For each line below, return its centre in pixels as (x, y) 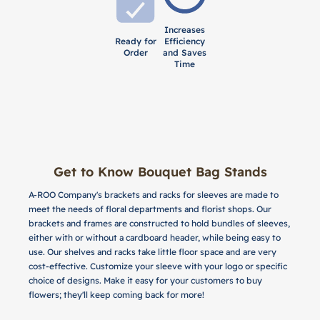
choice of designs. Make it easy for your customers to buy (145, 280)
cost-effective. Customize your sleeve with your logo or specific (158, 266)
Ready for (135, 41)
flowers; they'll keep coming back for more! (116, 295)
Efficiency (184, 41)
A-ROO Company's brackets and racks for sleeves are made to (154, 195)
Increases (184, 30)
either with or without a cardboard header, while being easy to (155, 237)
